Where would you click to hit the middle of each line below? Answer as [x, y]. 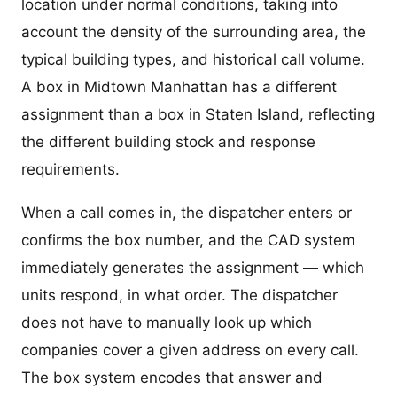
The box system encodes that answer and [172, 378]
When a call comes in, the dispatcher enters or [187, 213]
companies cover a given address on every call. [190, 350]
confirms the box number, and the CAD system [188, 241]
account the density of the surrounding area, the [194, 32]
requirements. [70, 170]
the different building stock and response [168, 142]
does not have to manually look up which [167, 323]
